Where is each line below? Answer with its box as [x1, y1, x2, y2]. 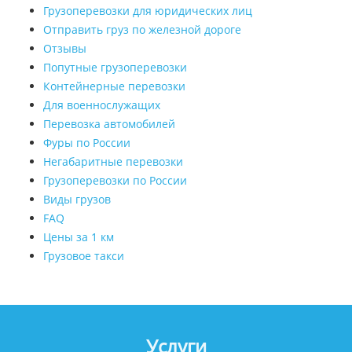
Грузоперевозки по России [43, 173, 187, 189]
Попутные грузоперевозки [43, 60, 187, 75]
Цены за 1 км [43, 229, 114, 245]
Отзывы [43, 41, 86, 57]
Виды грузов [43, 192, 111, 207]
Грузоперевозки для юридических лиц [43, 3, 252, 19]
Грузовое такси [43, 248, 124, 264]
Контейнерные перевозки [43, 79, 185, 94]
